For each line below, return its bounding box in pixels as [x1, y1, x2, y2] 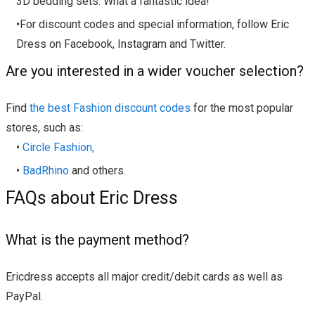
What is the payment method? [6, 231, 189, 249]
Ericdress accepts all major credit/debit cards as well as [6, 270, 283, 284]
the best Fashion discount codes [27, 101, 191, 115]
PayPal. [6, 290, 43, 304]
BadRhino [22, 164, 69, 178]
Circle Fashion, [22, 141, 94, 155]
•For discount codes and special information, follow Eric [16, 18, 289, 32]
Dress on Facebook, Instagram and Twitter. [16, 37, 226, 51]
